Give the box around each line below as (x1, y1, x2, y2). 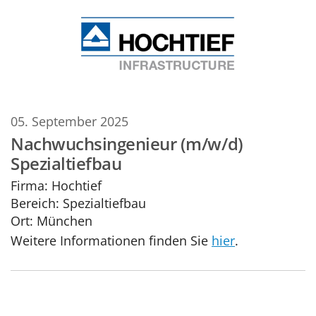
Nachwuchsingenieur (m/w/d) (11, 131, 243, 155)
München (37, 211, 92, 229)
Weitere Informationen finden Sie (11, 231, 212, 250)
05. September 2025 (11, 112, 128, 130)
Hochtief (48, 176, 102, 194)
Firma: (11, 176, 48, 194)
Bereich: (11, 193, 59, 212)
